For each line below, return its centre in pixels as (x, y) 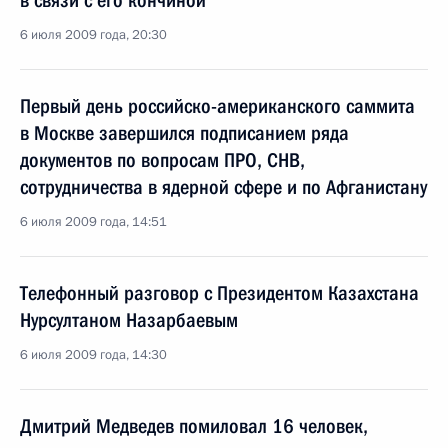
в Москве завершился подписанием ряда (184, 133)
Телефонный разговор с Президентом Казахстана (219, 293)
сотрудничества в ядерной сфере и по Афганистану (223, 187)
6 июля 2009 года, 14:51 (93, 222)
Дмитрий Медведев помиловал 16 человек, (194, 426)
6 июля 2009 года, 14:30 (93, 355)
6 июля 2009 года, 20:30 (93, 35)
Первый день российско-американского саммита (217, 106)
